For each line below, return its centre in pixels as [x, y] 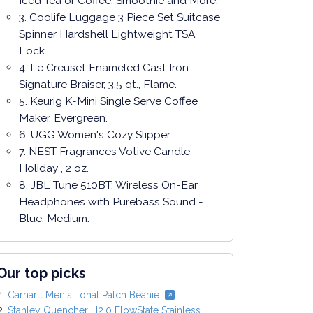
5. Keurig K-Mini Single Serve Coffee [108, 101]
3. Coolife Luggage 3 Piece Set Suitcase [119, 17]
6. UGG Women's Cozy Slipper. [95, 135]
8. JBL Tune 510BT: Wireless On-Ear [108, 185]
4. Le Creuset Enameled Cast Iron [104, 68]
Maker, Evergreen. [63, 118]
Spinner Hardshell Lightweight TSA [107, 34]
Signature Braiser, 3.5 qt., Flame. [98, 85]
